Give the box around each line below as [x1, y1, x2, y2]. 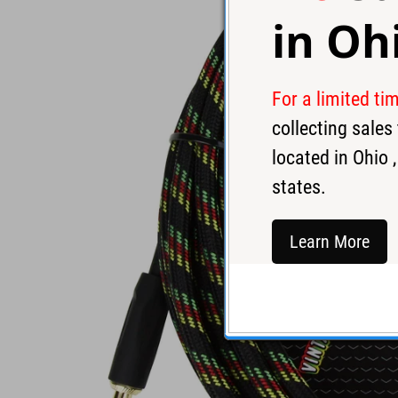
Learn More [290, 230, 370, 252]
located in [272, 146, 353, 169]
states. [272, 175, 326, 198]
